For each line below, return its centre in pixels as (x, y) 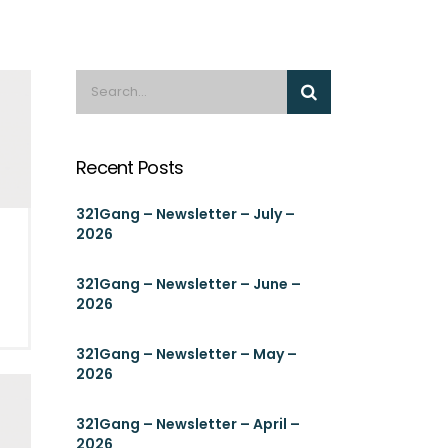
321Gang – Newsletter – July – (185, 214)
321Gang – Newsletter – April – (188, 424)
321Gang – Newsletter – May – (186, 354)
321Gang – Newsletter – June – (188, 284)
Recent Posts (130, 167)
